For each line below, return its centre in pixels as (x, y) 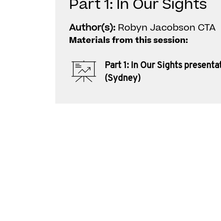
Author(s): (93, 28)
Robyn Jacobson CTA (167, 28)
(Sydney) (123, 78)
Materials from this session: (129, 40)
